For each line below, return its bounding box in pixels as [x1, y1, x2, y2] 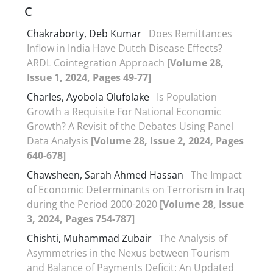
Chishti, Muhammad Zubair [27, 231, 154, 245]
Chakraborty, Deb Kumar [27, 26, 141, 40]
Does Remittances [149, 26, 232, 40]
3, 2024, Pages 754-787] [27, 211, 135, 225]
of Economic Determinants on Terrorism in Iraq [27, 182, 245, 196]
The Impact [191, 168, 242, 182]
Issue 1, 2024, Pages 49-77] [27, 70, 151, 84]
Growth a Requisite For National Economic [27, 104, 221, 118]
